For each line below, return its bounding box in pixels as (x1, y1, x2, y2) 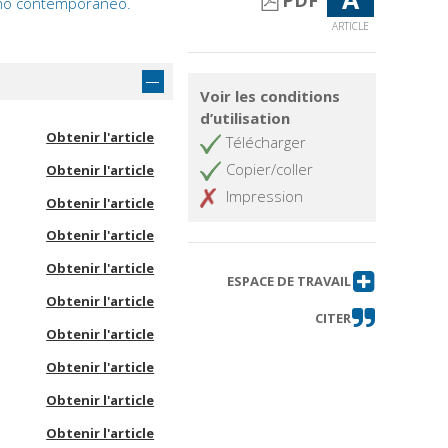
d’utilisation (200, 108, 291, 129)
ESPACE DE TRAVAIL (226, 272, 351, 291)
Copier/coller (226, 159, 314, 180)
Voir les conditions (200, 86, 341, 107)
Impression (226, 186, 304, 207)
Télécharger (226, 132, 307, 153)
